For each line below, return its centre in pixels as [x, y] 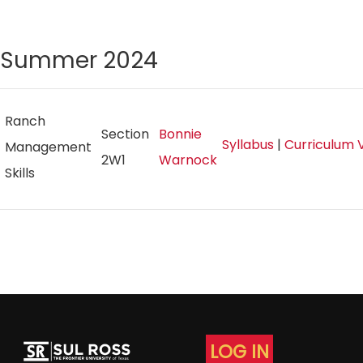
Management [48, 147]
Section [125, 134]
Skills [23, 173]
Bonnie [180, 134]
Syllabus [248, 144]
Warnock [188, 160]
